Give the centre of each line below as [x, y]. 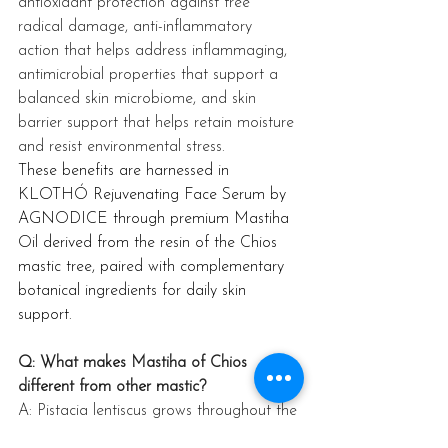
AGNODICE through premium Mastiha [156, 219]
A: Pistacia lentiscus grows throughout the [160, 411]
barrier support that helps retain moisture [158, 123]
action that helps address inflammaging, [155, 51]
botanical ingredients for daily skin [134, 291]
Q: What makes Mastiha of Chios [135, 363]
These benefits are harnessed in [126, 171]
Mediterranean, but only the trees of [142, 435]
